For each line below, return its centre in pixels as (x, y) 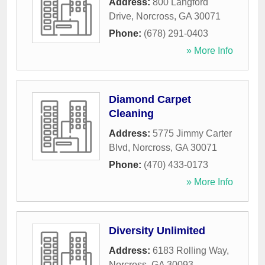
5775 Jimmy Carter (192, 134)
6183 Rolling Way (190, 251)
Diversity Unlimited (157, 231)
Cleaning (131, 114)
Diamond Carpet (150, 100)
